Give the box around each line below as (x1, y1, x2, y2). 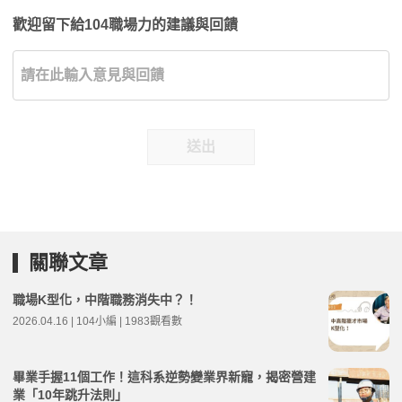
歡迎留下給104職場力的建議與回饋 (13, 16, 238, 32)
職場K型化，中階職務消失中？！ (13, 292, 197, 307)
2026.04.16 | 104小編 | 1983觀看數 (13, 314, 182, 328)
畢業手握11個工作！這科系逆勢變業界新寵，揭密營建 (13, 369, 316, 384)
